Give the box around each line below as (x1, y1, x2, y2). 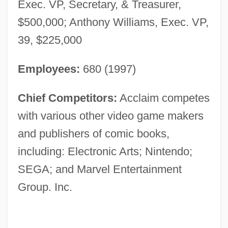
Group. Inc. (17, 180, 72, 193)
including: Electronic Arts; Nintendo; (17, 145, 192, 158)
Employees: (17, 62, 80, 75)
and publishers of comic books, (17, 127, 169, 140)
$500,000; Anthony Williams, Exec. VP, (17, 15, 209, 28)
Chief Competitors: (17, 91, 117, 104)
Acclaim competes (117, 91, 210, 104)
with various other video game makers (17, 109, 204, 122)
